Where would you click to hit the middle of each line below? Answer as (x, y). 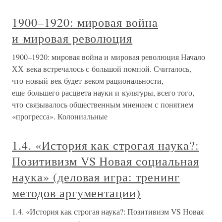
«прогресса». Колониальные (60, 116)
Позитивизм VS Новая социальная (106, 161)
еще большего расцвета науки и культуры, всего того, (103, 92)
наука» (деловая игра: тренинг (96, 177)
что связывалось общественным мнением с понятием (103, 104)
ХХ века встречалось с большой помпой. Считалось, (102, 68)
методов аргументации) (77, 193)
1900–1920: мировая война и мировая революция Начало (109, 56)
